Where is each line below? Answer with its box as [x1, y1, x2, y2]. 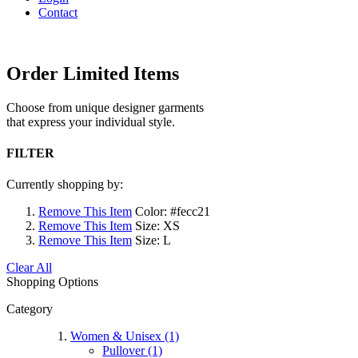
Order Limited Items [6, 62, 179, 84]
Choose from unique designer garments [6, 100, 204, 114]
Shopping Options [6, 275, 98, 289]
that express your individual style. [6, 114, 175, 129]
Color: [135, 205, 167, 219]
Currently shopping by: [6, 177, 123, 192]
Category [6, 302, 53, 316]
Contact [38, 6, 78, 19]
